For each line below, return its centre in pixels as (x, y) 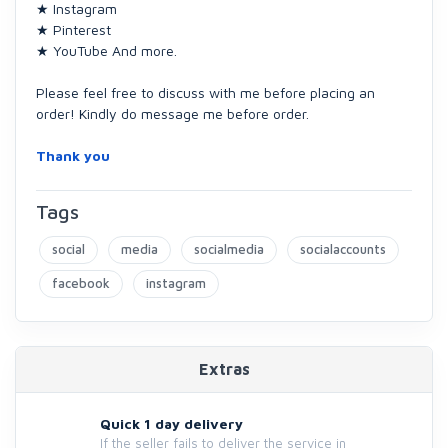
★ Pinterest (73, 29)
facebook (81, 283)
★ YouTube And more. (106, 50)
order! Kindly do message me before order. (172, 113)
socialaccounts (343, 249)
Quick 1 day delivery (171, 423)
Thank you (73, 155)
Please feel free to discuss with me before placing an (205, 92)
